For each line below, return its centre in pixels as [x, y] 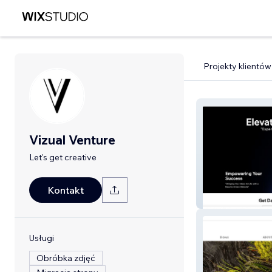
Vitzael [220, 199]
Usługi [42, 238]
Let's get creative [63, 157]
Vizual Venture [72, 140]
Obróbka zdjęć [66, 258]
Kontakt [66, 190]
